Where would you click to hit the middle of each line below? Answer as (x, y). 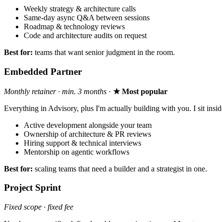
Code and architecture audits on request (85, 36)
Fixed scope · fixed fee (39, 207)
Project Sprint (32, 188)
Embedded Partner (43, 71)
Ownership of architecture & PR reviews (87, 134)
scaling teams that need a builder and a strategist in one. (120, 168)
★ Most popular (140, 91)
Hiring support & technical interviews (83, 143)
